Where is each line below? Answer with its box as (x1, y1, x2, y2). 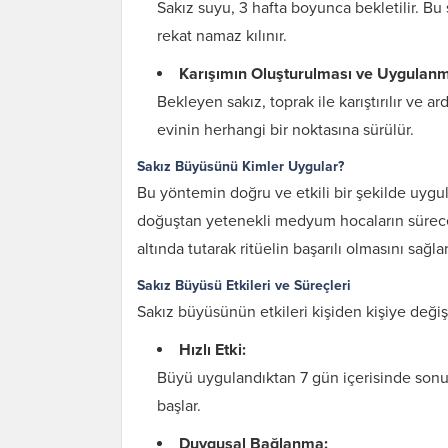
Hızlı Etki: (179, 340, 246, 360)
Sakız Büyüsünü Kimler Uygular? (137, 158, 344, 175)
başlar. (157, 396, 201, 416)
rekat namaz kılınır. (157, 26, 287, 46)
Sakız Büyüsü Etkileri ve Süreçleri (137, 277, 351, 294)
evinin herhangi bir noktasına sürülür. (157, 120, 414, 140)
